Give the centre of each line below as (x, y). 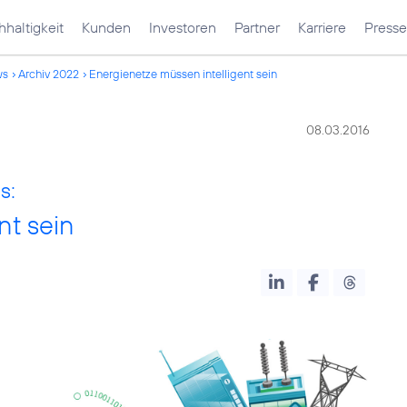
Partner (257, 27)
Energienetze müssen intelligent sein (183, 74)
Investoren (183, 27)
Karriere (322, 27)
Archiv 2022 (49, 74)
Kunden (106, 27)
